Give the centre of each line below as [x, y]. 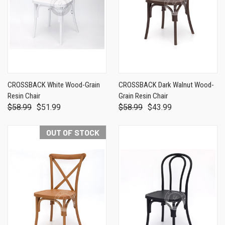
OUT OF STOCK [73, 132]
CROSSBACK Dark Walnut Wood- [166, 85]
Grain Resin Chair [143, 96]
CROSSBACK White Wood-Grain [54, 85]
